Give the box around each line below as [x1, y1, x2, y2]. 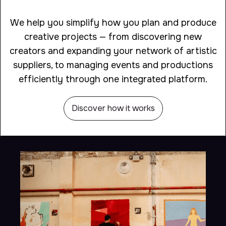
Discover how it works [71, 102, 155, 114]
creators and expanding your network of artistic [9, 45, 217, 56]
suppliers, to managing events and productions [13, 59, 213, 71]
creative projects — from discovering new [24, 31, 202, 42]
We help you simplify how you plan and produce [10, 17, 216, 28]
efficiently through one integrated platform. [19, 73, 207, 85]
